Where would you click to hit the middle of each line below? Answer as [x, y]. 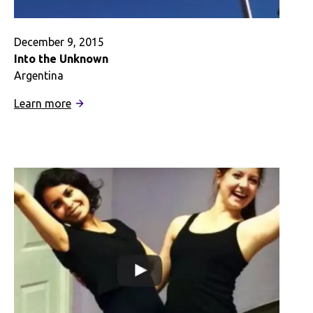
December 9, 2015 [59, 42]
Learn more [43, 103]
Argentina [39, 75]
